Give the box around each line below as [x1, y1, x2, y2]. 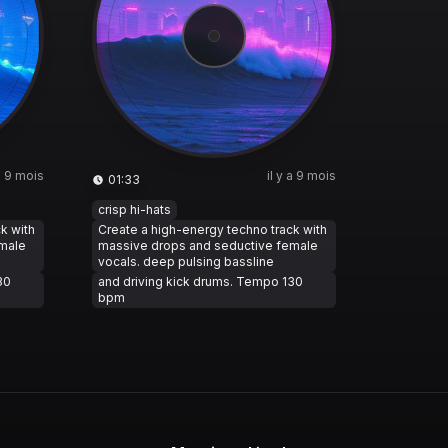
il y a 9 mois [267, 168, 336, 183]
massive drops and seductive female [98, 238, 318, 253]
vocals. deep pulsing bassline [98, 254, 274, 269]
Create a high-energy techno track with [98, 222, 327, 237]
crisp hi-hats [98, 202, 171, 217]
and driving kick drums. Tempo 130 [98, 274, 303, 289]
